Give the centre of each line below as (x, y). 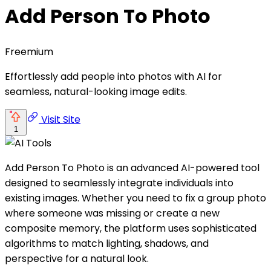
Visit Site (60, 119)
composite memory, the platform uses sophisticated (131, 228)
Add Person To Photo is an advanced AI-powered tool (132, 168)
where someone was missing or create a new (112, 213)
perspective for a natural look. (77, 258)
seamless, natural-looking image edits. (96, 91)
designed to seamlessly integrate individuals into (119, 183)
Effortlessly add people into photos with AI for (113, 76)
